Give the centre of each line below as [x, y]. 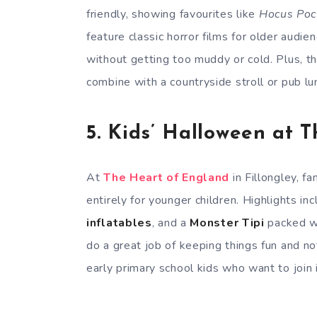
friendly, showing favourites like [173, 14]
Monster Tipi [227, 223]
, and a [171, 223]
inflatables [119, 223]
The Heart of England [167, 177]
